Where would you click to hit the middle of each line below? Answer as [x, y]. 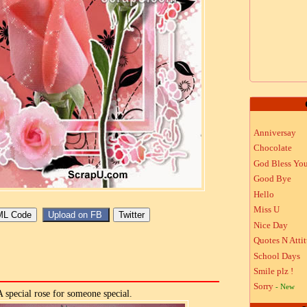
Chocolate [273, 148]
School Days [277, 256]
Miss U [267, 210]
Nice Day [271, 225]
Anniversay [275, 132]
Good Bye [272, 179]
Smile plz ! [273, 271]
